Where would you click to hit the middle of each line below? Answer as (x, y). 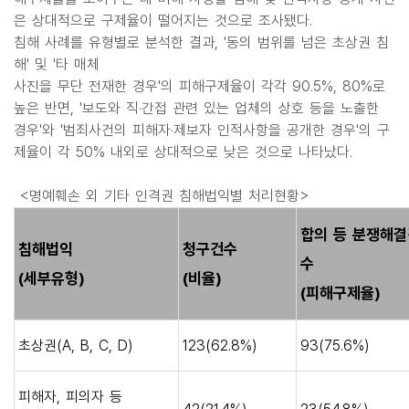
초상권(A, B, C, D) (75, 346)
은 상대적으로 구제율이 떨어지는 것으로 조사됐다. (163, 21)
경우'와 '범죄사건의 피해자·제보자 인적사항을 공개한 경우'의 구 (202, 130)
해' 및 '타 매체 (57, 64)
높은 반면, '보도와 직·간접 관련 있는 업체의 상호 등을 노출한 (196, 108)
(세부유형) (52, 278)
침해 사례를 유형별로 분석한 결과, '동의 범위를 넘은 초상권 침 (201, 42)
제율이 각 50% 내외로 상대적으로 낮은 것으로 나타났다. (186, 152)
